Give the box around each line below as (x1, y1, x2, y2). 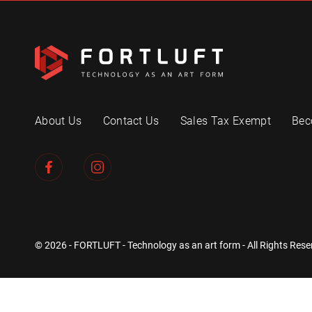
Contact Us (102, 114, 159, 127)
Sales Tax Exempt (180, 114, 271, 127)
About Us (35, 114, 82, 127)
